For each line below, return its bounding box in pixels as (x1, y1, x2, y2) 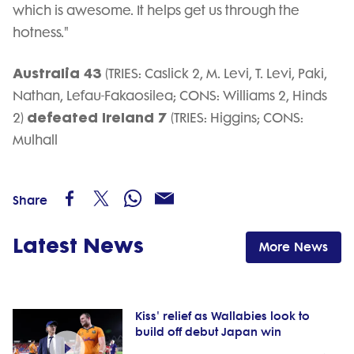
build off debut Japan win (134, 326, 281, 340)
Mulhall (13, 132, 58, 149)
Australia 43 (13, 65, 105, 83)
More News (259, 239, 328, 255)
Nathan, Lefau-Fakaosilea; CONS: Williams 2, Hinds (13, 88, 327, 104)
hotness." (13, 24, 69, 41)
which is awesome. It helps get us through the (13, 2, 299, 19)
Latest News (13, 233, 144, 260)
